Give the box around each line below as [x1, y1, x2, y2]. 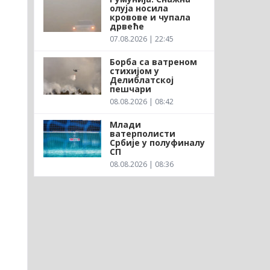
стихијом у [109, 64, 159, 77]
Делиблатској [109, 74, 174, 86]
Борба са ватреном [109, 55, 197, 67]
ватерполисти [109, 127, 175, 139]
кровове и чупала [109, 11, 190, 23]
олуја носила [109, 2, 168, 14]
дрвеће [109, 20, 144, 32]
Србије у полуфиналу [109, 136, 205, 148]
